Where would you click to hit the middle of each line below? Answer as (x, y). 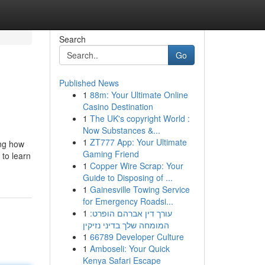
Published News (89, 83)
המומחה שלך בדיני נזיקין (126, 225)
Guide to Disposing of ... (127, 177)
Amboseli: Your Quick (130, 248)
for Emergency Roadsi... (128, 201)
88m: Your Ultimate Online (139, 95)
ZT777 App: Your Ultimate (138, 142)
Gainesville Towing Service (140, 189)
